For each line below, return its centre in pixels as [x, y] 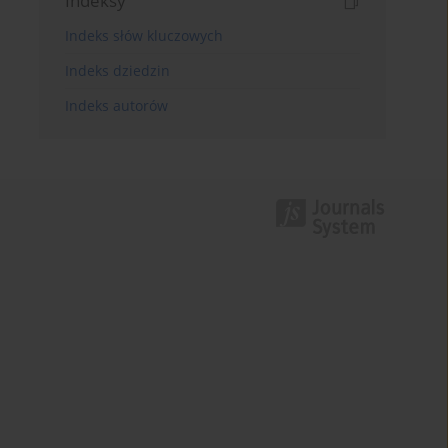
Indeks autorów [117, 105]
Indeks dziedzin [118, 70]
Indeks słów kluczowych [144, 35]
